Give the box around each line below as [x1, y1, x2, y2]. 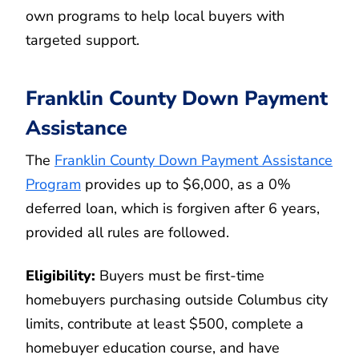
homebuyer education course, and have [26, 337, 280, 357]
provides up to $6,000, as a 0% [81, 174, 291, 194]
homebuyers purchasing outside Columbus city [26, 289, 328, 309]
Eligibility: [26, 265, 95, 285]
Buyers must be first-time [95, 265, 264, 285]
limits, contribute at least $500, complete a [26, 313, 304, 333]
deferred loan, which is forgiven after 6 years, [26, 198, 320, 218]
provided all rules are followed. [26, 222, 229, 242]
